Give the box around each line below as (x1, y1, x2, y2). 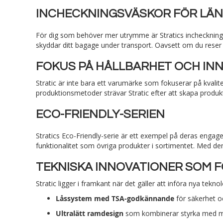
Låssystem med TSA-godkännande (56, 193, 174, 203)
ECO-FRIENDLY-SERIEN (36, 108, 165, 120)
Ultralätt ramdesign (56, 208, 123, 218)
